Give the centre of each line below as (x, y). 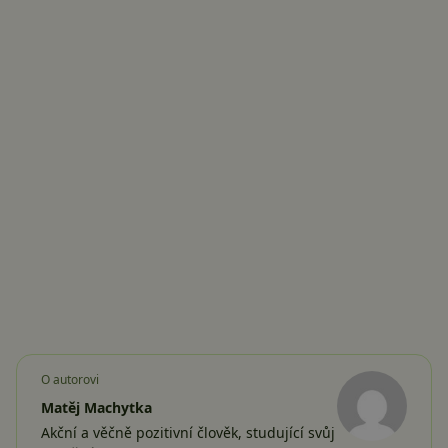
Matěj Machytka (96, 408)
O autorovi (70, 380)
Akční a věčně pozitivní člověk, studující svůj (188, 433)
